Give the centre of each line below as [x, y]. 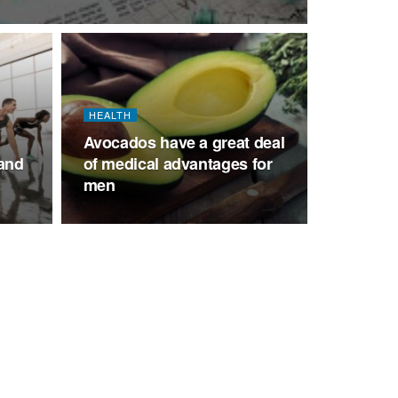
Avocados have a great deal [184, 142]
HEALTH [110, 115]
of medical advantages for [178, 163]
